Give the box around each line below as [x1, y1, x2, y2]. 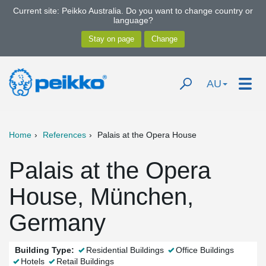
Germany [9, 210, 106, 236]
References [43, 130, 86, 140]
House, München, [9, 183, 194, 210]
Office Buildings [176, 245, 234, 255]
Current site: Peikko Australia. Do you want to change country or [13, 6, 253, 15]
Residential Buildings [86, 245, 164, 255]
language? [113, 15, 153, 25]
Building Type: [15, 245, 74, 255]
